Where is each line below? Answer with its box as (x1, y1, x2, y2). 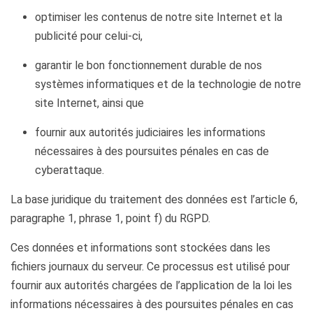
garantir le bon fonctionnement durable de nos (35, 59, 262, 72)
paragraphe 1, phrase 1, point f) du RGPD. (10, 212, 210, 225)
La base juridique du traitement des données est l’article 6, (10, 193, 298, 206)
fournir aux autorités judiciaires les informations (35, 126, 265, 139)
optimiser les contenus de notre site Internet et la (35, 10, 282, 24)
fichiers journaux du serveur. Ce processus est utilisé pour (10, 260, 290, 273)
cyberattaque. (35, 163, 104, 177)
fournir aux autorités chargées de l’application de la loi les (10, 279, 292, 292)
